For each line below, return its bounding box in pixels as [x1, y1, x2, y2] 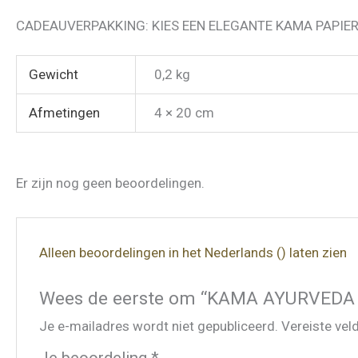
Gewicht [29, 66, 79, 82]
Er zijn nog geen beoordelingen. [16, 174, 205, 191]
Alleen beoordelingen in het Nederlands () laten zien [39, 245, 348, 261]
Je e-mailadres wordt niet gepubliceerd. [39, 318, 279, 335]
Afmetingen [29, 104, 101, 121]
